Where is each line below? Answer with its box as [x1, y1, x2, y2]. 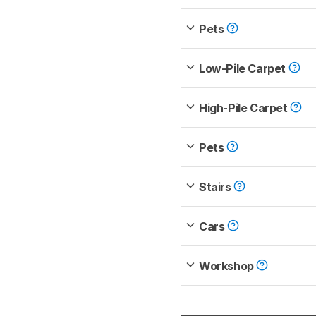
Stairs [199, 180, 234, 195]
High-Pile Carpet [199, 101, 291, 116]
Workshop [199, 259, 257, 274]
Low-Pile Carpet [199, 61, 288, 76]
